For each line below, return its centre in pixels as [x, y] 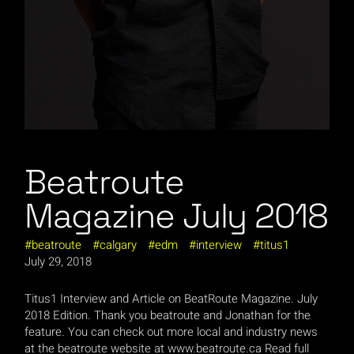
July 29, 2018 [58, 262]
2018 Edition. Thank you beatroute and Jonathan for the [168, 316]
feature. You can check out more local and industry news [171, 332]
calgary [119, 245]
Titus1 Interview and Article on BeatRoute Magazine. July [171, 299]
